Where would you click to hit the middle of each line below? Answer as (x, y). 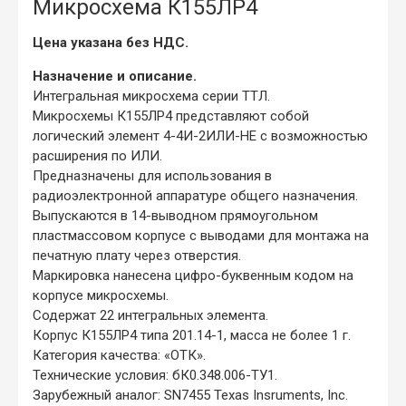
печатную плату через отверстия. (137, 255)
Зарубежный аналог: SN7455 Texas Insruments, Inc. (190, 395)
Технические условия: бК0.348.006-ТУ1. (155, 375)
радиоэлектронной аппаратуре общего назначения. (195, 195)
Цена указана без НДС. (111, 42)
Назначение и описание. (115, 76)
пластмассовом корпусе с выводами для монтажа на (201, 235)
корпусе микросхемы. (101, 295)
